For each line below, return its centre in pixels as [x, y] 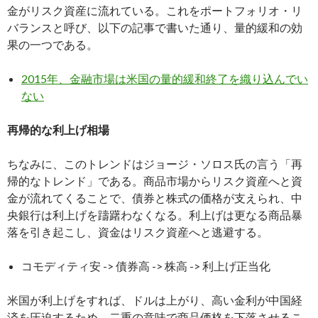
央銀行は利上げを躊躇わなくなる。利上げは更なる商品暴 [155, 215]
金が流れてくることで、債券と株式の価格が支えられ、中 [155, 198]
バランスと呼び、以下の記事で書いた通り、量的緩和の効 [155, 27]
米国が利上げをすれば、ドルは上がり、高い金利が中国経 [155, 300]
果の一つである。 [53, 44]
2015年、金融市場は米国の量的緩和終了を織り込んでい [165, 78]
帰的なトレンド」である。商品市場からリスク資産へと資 [155, 181]
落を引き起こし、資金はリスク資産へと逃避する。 [138, 232]
